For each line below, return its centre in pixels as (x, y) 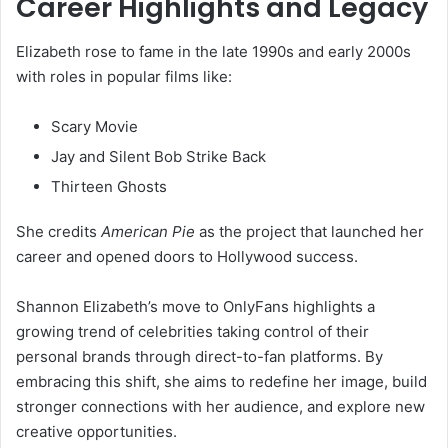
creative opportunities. (96, 432)
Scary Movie (94, 127)
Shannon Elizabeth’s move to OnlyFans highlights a (195, 307)
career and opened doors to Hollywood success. (187, 257)
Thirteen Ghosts (109, 187)
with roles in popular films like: (124, 77)
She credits (58, 232)
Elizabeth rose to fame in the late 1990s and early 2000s (213, 52)
